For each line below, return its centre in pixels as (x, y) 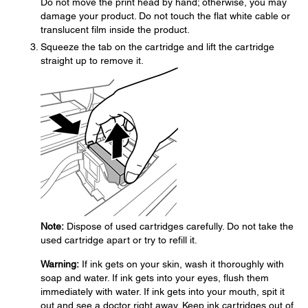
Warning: (60, 264)
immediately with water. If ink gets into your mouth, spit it (163, 291)
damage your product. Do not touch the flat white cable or (165, 16)
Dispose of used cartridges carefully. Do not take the (179, 226)
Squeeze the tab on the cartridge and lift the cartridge (157, 47)
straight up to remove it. (92, 60)
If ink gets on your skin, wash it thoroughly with (181, 264)
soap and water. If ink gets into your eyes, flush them (155, 278)
